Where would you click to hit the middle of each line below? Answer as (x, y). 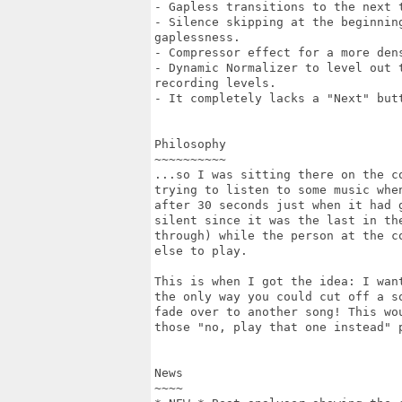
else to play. (201, 251)
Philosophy (190, 144)
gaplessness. (197, 37)
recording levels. (215, 83)
